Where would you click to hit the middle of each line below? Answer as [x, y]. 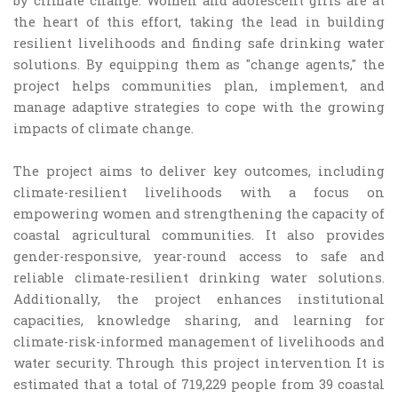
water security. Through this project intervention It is [199, 363]
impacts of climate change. [103, 128]
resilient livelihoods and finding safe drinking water [199, 43]
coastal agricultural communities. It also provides [199, 235]
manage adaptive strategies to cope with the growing [199, 107]
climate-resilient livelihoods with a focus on [199, 192]
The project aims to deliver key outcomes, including [199, 171]
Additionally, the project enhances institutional [199, 299]
